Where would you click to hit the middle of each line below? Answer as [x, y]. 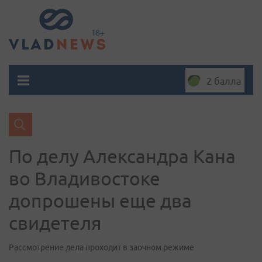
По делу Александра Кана [122, 156]
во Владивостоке [85, 178]
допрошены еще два [100, 201]
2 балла [224, 81]
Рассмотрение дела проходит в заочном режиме [101, 247]
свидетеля [55, 223]
